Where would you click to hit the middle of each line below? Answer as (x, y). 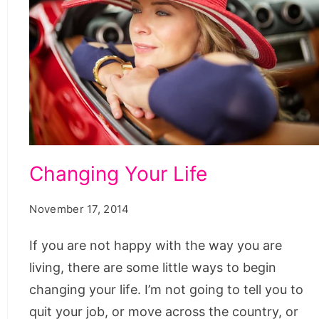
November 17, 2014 (79, 209)
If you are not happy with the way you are (156, 246)
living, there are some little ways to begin (153, 268)
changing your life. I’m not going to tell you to (167, 290)
